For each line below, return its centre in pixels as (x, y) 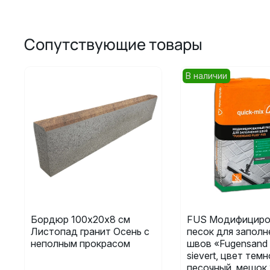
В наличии (206, 76)
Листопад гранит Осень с (90, 231)
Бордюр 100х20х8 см (80, 219)
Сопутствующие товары (113, 44)
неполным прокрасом (80, 243)
